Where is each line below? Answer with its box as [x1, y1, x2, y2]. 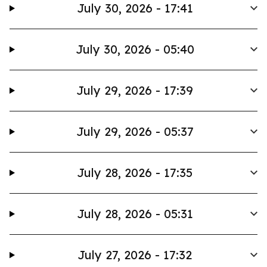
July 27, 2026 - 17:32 [77, 247, 193, 262]
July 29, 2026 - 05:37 [76, 124, 194, 139]
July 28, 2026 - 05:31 [76, 206, 193, 221]
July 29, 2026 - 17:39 [76, 83, 194, 98]
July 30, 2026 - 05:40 [75, 42, 194, 57]
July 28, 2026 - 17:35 [77, 165, 193, 180]
